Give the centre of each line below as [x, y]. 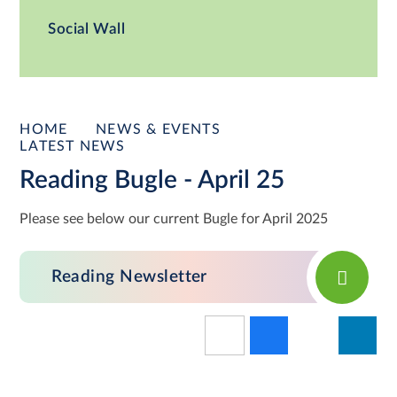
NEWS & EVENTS [158, 129]
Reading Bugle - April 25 [152, 179]
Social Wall [86, 29]
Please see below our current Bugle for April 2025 [174, 219]
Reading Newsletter [129, 277]
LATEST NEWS [73, 146]
